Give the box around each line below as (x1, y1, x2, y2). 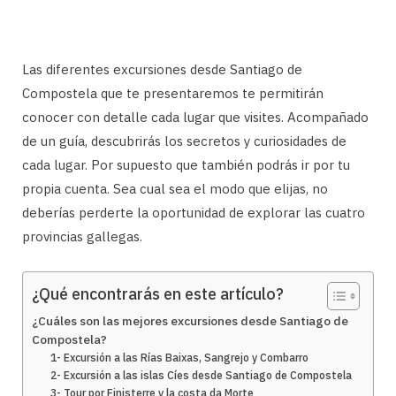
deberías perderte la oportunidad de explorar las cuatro (22, 203, 365, 221)
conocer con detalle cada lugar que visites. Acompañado (22, 108, 369, 126)
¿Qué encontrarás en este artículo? (32, 283, 284, 304)
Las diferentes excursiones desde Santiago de (22, 60, 302, 78)
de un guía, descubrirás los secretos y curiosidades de (22, 132, 346, 149)
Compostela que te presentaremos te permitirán (22, 84, 324, 102)
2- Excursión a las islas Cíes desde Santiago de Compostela (50, 368, 353, 382)
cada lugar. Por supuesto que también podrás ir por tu (22, 156, 350, 173)
